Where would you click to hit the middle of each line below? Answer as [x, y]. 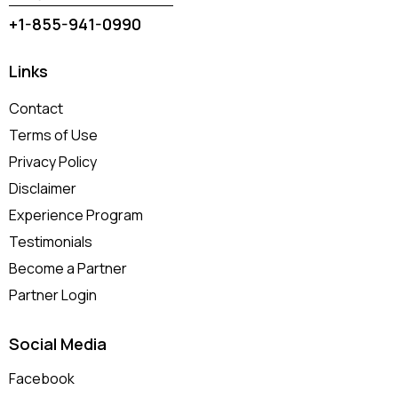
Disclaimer [43, 188]
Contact [36, 108]
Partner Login [53, 295]
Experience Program [76, 215]
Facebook [42, 379]
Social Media [58, 343]
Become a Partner [68, 268]
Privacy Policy [53, 161]
